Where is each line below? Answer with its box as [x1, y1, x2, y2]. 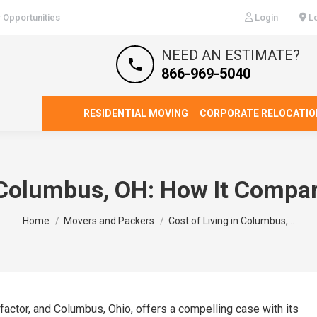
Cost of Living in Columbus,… [168, 215, 294, 226]
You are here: [23, 208, 86, 221]
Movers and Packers [64, 215, 154, 226]
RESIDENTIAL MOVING [83, 108, 188, 119]
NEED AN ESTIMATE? [161, 47, 300, 64]
